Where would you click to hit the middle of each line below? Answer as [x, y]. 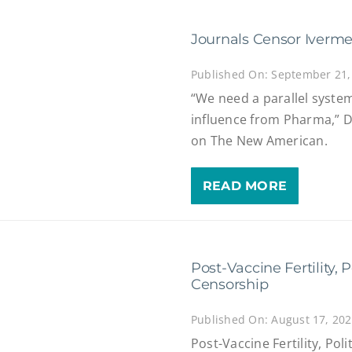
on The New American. [259, 141]
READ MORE [245, 186]
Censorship [229, 285]
